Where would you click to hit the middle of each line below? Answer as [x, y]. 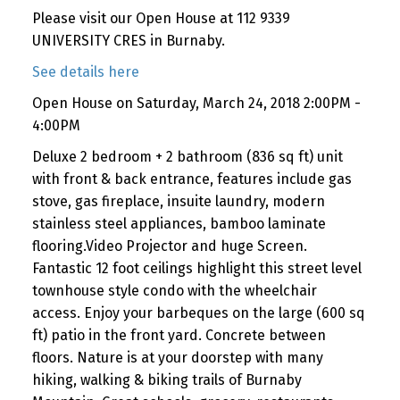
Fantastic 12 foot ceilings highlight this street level [196, 268]
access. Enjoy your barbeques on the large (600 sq [198, 312]
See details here [85, 71]
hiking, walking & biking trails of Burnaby [167, 379]
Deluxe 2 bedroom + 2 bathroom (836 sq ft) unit [187, 156]
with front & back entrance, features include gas [192, 179]
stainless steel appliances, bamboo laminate [179, 223]
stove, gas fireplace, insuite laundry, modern [178, 201]
